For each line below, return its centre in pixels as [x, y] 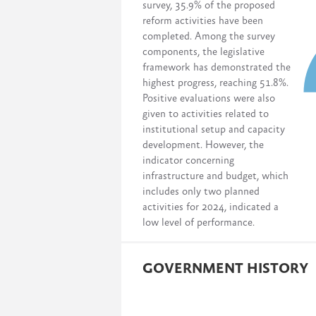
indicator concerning [188, 160]
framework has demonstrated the [217, 67]
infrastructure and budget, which [215, 176]
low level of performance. [199, 223]
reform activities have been [203, 21]
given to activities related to [206, 114]
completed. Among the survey [209, 36]
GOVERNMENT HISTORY [225, 269]
